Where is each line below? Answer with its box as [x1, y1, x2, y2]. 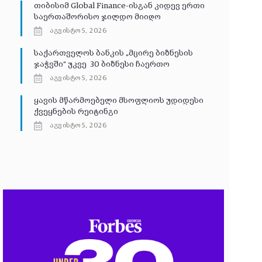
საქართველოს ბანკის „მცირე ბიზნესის [33, 49, 193, 58]
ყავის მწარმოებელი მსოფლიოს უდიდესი [33, 96, 204, 105]
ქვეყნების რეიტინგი [33, 108, 118, 116]
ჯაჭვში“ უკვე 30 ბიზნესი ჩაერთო [33, 60, 170, 69]
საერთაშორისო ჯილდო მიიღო [33, 13, 161, 22]
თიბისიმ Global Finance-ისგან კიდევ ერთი [33, 2, 205, 11]
